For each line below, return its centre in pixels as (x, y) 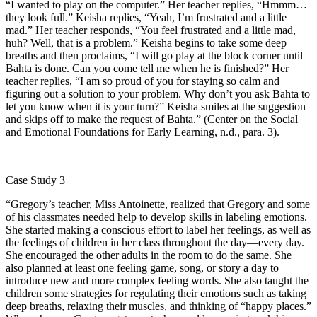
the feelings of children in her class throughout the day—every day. (155, 242)
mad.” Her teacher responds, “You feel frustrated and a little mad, (151, 30)
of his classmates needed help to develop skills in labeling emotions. (156, 217)
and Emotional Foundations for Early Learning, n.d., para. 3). (143, 132)
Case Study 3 (35, 180)
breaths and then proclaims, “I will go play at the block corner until (154, 55)
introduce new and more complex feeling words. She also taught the (157, 280)
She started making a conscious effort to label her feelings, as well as (158, 229)
